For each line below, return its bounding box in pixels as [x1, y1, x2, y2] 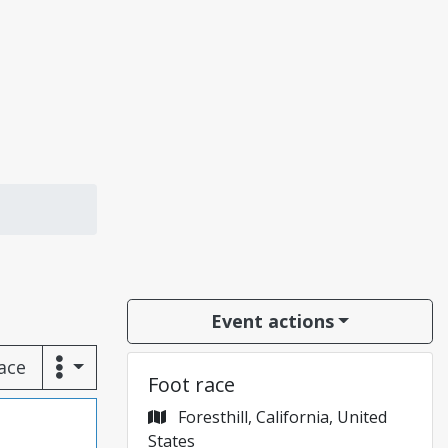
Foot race [148, 371, 235, 398]
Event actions [210, 309, 334, 333]
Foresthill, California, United [174, 406, 387, 428]
